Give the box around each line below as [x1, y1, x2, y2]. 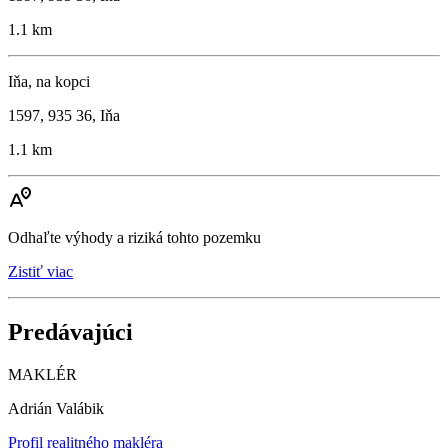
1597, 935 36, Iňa [8, 106, 120, 124]
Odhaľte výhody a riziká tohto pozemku [8, 228, 261, 246]
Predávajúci [8, 318, 133, 345]
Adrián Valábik [8, 399, 104, 417]
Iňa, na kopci [8, 72, 90, 90]
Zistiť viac [8, 262, 73, 280]
